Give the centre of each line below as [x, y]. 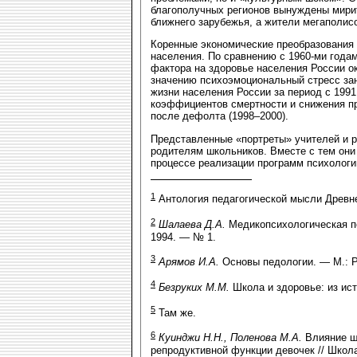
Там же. [176, 312]
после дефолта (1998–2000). [220, 116]
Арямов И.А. [189, 262]
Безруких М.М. [194, 288]
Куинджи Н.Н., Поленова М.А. [230, 338]
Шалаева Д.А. [192, 225]
